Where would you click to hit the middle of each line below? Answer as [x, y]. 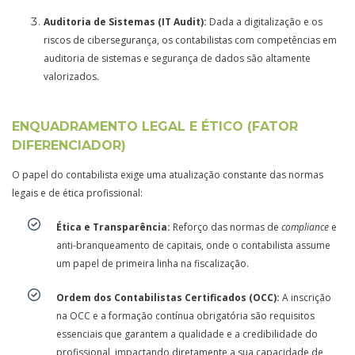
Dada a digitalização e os [265, 21]
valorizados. [71, 76]
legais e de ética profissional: [77, 193]
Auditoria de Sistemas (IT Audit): [125, 21]
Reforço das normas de [226, 227]
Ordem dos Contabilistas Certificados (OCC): [168, 297]
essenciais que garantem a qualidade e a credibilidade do [187, 334]
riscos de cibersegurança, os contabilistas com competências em [190, 40]
